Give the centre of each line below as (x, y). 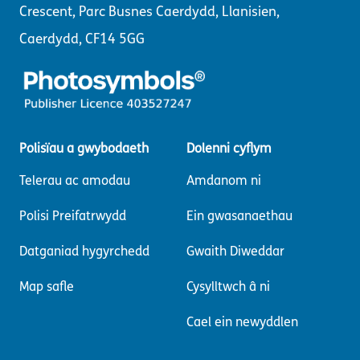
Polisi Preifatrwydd (73, 215)
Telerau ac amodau (75, 180)
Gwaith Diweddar (235, 251)
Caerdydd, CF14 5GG (82, 39)
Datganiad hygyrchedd (84, 251)
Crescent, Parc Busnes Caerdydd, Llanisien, (149, 12)
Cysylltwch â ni (228, 286)
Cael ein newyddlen (242, 321)
